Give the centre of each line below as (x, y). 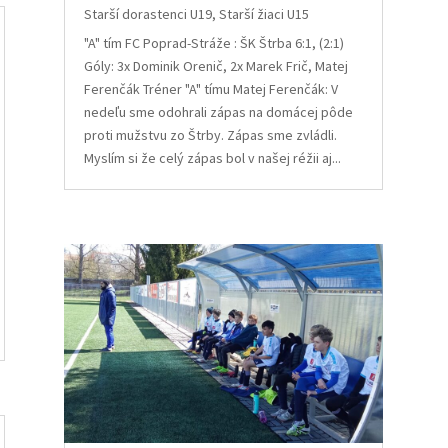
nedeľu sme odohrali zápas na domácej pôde (219, 111)
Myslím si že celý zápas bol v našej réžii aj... (213, 157)
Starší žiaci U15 (264, 13)
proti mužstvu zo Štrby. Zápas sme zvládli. (211, 134)
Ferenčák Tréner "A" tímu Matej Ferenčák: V (211, 88)
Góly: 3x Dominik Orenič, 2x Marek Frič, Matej (216, 65)
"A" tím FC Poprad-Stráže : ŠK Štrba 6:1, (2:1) (214, 42)
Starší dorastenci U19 (148, 13)
